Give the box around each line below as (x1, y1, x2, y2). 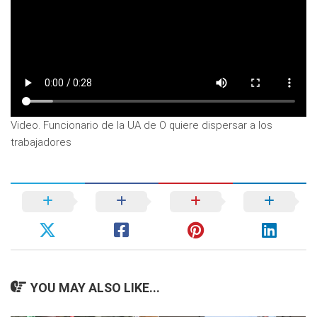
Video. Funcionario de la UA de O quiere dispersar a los (11, 118, 272, 132)
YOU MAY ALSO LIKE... (30, 279, 160, 295)
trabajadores (11, 135, 71, 149)
